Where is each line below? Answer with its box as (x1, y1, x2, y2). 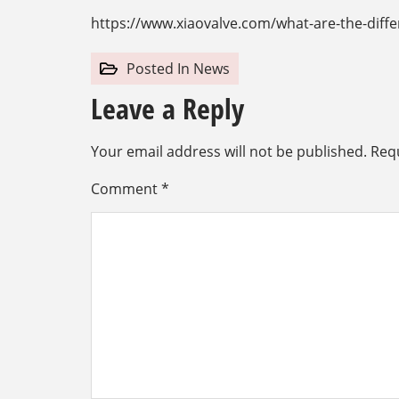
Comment (91, 178, 161, 199)
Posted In (126, 58, 190, 78)
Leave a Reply (91, 88, 244, 127)
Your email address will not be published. (91, 141, 367, 161)
